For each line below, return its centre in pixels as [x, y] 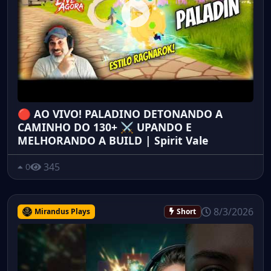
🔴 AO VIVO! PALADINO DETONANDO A [120, 113]
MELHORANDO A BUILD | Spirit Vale [113, 140]
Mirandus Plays [62, 211]
